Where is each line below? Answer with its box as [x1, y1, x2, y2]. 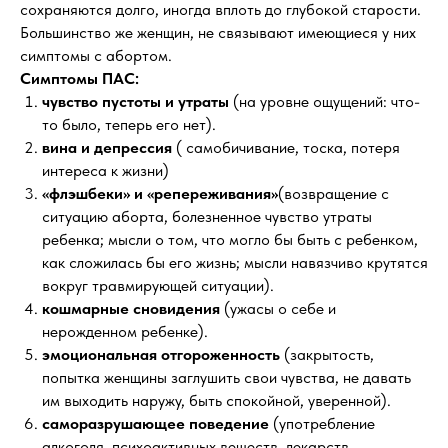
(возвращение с [278, 184, 389, 203]
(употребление [273, 414, 375, 433]
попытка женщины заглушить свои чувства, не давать [42, 368, 411, 387]
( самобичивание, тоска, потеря [176, 138, 400, 157]
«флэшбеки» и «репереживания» [42, 184, 278, 203]
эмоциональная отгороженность [42, 345, 280, 364]
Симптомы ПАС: [20, 69, 139, 88]
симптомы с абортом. [20, 46, 172, 65]
